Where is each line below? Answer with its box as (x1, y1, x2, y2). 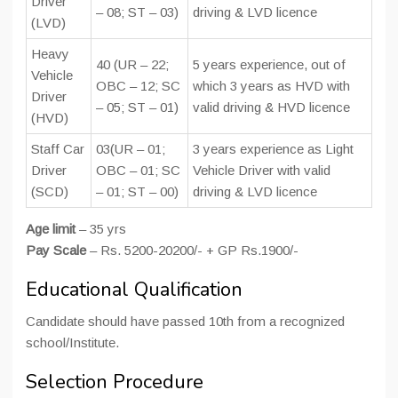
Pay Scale (26, 243, 90, 258)
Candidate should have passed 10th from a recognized (26, 314, 345, 329)
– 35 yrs (76, 221, 126, 236)
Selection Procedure (26, 369, 203, 395)
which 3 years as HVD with (193, 78, 350, 93)
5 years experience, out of (193, 57, 346, 72)
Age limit (26, 221, 76, 236)
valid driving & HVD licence (193, 99, 350, 115)
